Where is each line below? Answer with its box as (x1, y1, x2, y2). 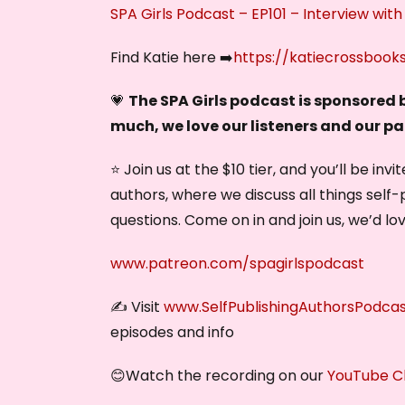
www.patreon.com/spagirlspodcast (110, 252, 364, 274)
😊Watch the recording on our (110, 364, 327, 386)
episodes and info (110, 321, 234, 343)
